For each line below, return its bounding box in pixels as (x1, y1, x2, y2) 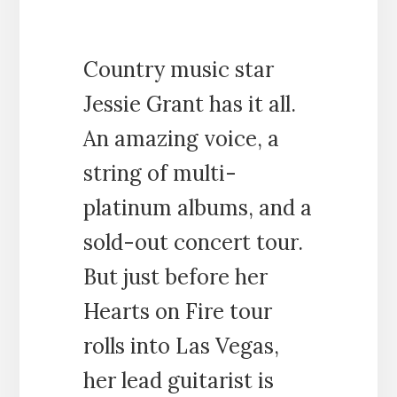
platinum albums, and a (82, 193, 312, 222)
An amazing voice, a (82, 124, 279, 152)
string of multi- (82, 159, 237, 187)
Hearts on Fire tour (82, 297, 272, 325)
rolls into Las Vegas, (82, 331, 279, 360)
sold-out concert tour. (82, 228, 303, 256)
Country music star (82, 55, 274, 83)
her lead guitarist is (82, 366, 274, 394)
